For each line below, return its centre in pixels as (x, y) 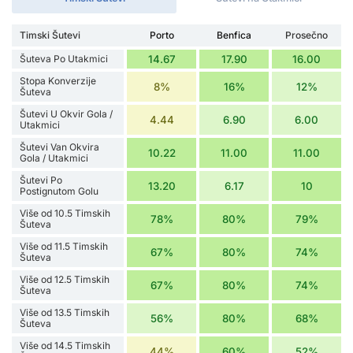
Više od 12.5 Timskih (65, 279)
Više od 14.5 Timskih (65, 345)
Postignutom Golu (59, 191)
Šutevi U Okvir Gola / (66, 113)
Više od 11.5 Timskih (64, 246)
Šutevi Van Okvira (59, 147)
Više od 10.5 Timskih (65, 213)
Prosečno (307, 35)
